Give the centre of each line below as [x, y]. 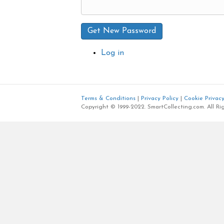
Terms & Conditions [108, 99]
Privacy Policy [160, 99]
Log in [112, 53]
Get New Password [122, 31]
